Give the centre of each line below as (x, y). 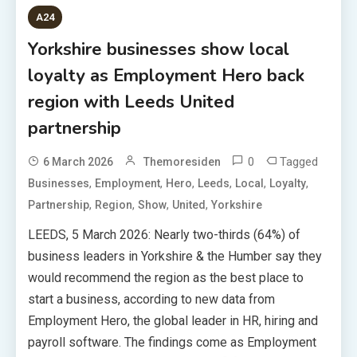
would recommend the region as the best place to (166, 277)
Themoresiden (182, 161)
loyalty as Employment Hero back (167, 75)
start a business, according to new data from (152, 299)
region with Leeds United (131, 102)
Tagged (299, 161)
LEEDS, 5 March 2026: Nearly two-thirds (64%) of (165, 234)
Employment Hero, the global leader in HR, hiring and (173, 320)
